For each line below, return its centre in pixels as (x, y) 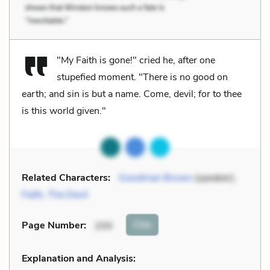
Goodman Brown (155, 177)
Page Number (53, 226)
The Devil (68, 194)
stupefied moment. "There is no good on (142, 77)
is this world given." (64, 111)
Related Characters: (66, 177)
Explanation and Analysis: (79, 258)
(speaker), (214, 177)
